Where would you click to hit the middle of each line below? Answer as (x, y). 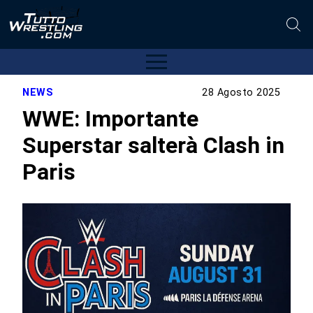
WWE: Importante (111, 118)
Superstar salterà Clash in (154, 145)
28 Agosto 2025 (241, 93)
